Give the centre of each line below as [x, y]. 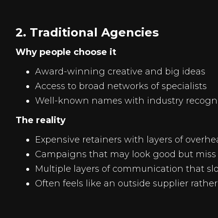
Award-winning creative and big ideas [120, 72]
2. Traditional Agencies [87, 32]
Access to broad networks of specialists [121, 86]
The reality [41, 120]
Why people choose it [66, 52]
